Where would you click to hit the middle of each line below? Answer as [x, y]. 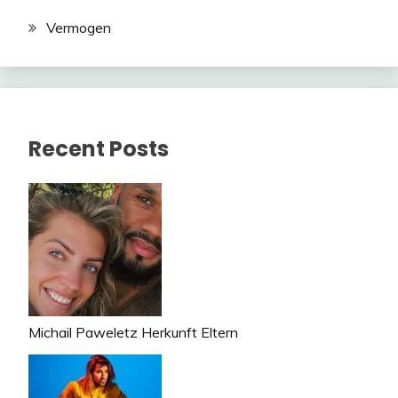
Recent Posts [99, 149]
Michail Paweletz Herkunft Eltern [133, 333]
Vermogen [79, 27]
